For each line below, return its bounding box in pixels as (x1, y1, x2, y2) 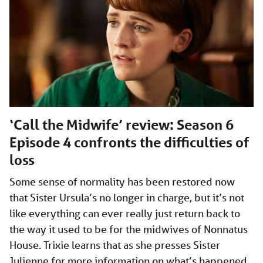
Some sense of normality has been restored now (9, 174, 235, 188)
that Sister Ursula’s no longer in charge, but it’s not (9, 190, 244, 204)
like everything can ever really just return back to (9, 206, 240, 220)
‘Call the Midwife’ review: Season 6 (9, 116, 234, 133)
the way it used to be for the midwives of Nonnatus (9, 222, 248, 235)
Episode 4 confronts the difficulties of (9, 133, 249, 151)
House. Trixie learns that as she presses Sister (9, 238, 220, 251)
